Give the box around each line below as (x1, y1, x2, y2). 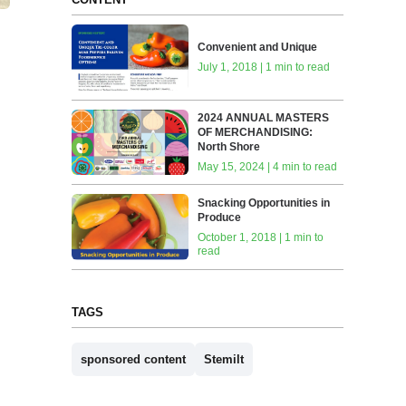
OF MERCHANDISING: (198, 125, 314, 139)
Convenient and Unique (198, 41, 318, 54)
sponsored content (80, 352, 186, 366)
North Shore (198, 140, 261, 153)
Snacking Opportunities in (198, 196, 331, 209)
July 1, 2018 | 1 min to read (198, 61, 331, 74)
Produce (198, 210, 242, 224)
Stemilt (203, 352, 244, 366)
